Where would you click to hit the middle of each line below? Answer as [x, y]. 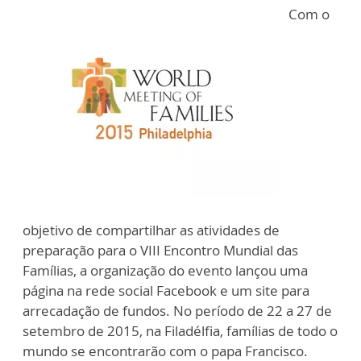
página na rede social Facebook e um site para [166, 290]
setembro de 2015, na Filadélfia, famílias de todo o [180, 331]
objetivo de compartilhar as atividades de [151, 230]
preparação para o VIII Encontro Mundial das [160, 250]
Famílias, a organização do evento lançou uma [165, 270]
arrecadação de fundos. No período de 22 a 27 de [177, 311]
